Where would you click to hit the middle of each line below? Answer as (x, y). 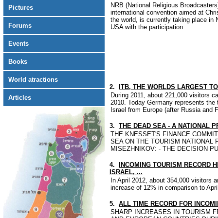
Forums (20, 26)
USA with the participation (147, 27)
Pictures (21, 8)
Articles (20, 98)
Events (18, 44)
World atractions (33, 80)
